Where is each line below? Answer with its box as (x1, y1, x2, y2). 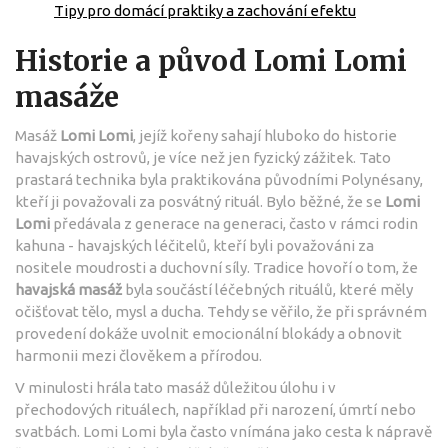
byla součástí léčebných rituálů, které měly (122, 280, 413, 298)
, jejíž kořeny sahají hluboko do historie (133, 126, 397, 144)
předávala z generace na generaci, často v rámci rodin (50, 214, 418, 232)
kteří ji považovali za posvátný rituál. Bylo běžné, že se (15, 192, 385, 210)
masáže (15, 78, 119, 115)
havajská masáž (15, 280, 122, 298)
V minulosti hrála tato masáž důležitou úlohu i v (15, 378, 336, 396)
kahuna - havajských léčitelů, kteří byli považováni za (15, 236, 374, 254)
